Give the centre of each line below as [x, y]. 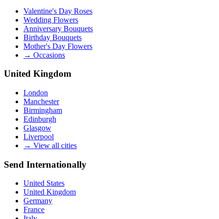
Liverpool [39, 136]
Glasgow [37, 128]
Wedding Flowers [51, 20]
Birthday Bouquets [53, 37]
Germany [38, 201]
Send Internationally [45, 164]
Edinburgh [40, 119]
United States [44, 183]
